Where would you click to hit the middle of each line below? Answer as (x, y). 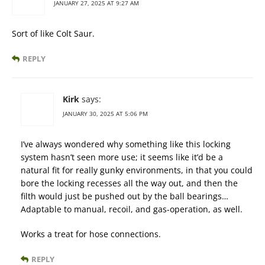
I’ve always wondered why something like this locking (126, 144)
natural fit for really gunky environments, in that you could (137, 170)
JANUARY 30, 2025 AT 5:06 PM (105, 114)
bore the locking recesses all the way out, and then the (129, 183)
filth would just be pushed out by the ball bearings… (125, 196)
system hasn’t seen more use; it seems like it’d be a (122, 157)
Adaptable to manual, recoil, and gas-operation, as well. (132, 209)
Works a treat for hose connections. (91, 234)
